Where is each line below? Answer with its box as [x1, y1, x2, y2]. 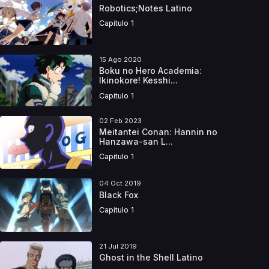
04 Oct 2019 [98, 179, 141, 188]
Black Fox [98, 189, 138, 200]
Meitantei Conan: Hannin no [98, 127, 217, 138]
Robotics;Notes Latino [98, 2, 192, 13]
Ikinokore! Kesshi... [98, 75, 178, 86]
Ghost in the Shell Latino [98, 252, 203, 262]
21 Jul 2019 [98, 241, 137, 250]
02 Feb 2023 [98, 116, 142, 125]
